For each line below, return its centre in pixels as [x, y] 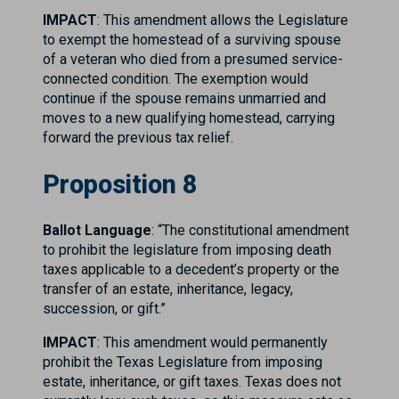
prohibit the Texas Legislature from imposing [183, 362]
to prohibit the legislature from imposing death [187, 250]
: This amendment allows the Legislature [223, 20]
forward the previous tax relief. [138, 138]
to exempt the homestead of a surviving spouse [192, 40]
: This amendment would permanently [212, 343]
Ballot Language [97, 231]
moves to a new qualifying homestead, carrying [189, 118]
